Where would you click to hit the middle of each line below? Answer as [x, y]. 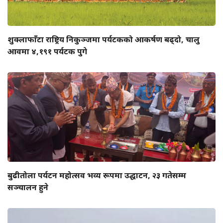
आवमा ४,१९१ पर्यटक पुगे [47, 51]
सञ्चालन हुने [28, 187]
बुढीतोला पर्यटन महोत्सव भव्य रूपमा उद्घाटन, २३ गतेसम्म [97, 175]
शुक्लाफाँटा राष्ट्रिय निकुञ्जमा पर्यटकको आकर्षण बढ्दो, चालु [104, 39]
